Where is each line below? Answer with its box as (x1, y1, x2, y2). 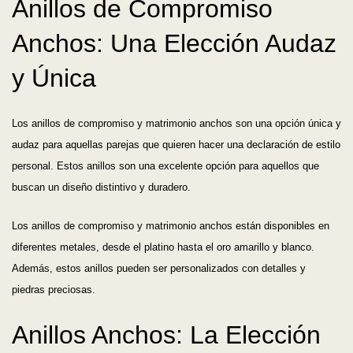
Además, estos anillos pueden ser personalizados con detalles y (12, 262, 306, 275)
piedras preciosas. (12, 284, 95, 296)
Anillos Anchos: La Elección (12, 321, 321, 350)
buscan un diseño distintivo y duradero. (12, 181, 191, 194)
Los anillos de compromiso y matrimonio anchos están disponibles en (12, 220, 329, 232)
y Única (12, 64, 96, 93)
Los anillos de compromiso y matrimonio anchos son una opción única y (12, 117, 341, 130)
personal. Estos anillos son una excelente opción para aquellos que (12, 160, 319, 173)
